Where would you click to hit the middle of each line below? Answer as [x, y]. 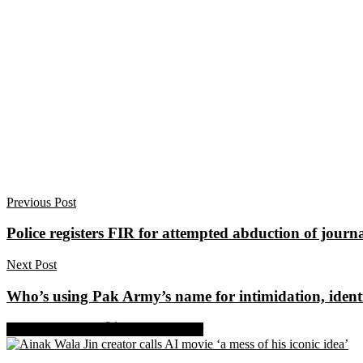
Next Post [32, 265]
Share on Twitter [161, 329]
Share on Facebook [56, 329]
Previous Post [41, 202]
